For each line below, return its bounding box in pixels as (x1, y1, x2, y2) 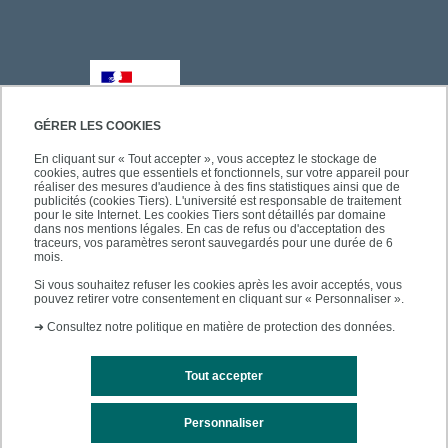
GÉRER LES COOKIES (34, 119, 161, 134)
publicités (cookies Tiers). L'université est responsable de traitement (34, 194, 401, 209)
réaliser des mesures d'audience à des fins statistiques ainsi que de (34, 180, 400, 195)
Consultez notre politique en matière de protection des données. (47, 320, 395, 335)
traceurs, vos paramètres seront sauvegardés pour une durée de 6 (34, 236, 393, 251)
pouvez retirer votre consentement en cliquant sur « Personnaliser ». (34, 292, 404, 307)
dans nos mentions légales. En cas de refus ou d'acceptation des (34, 222, 385, 237)
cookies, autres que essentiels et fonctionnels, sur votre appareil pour (34, 166, 409, 181)
